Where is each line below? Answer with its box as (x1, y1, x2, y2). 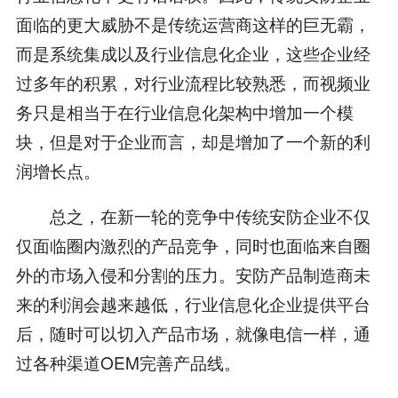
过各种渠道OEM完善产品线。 (15, 350, 241, 375)
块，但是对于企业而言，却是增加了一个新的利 (15, 129, 370, 154)
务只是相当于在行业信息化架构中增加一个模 (15, 99, 354, 124)
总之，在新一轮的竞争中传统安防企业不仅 (15, 203, 370, 228)
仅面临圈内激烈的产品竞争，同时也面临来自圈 (15, 233, 370, 258)
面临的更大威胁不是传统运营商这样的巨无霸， (15, 12, 370, 36)
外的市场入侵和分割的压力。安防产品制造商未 (15, 262, 370, 287)
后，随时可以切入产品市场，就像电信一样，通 (15, 321, 370, 346)
